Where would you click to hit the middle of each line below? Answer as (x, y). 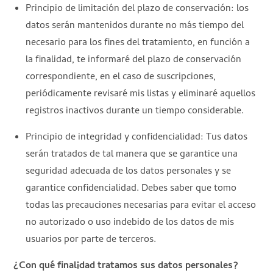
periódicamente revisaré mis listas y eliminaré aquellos (141, 94)
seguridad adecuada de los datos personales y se (129, 172)
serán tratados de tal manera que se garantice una (132, 154)
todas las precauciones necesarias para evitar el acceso (141, 206)
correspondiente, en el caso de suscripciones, (121, 77)
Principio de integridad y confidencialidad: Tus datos (137, 137)
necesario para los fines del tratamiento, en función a (138, 43)
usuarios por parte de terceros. (91, 240)
